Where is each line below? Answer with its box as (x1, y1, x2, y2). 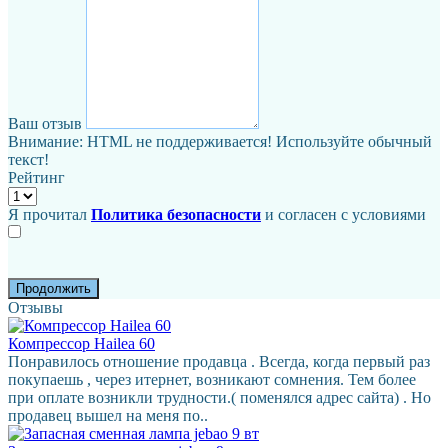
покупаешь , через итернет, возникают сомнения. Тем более (8, 370, 416, 388)
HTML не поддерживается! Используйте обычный (83, 132, 432, 150)
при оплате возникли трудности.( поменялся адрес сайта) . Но (8, 388, 431, 406)
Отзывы (8, 298, 63, 316)
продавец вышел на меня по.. (8, 406, 208, 424)
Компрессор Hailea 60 (8, 334, 155, 352)
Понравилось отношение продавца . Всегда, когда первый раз (8, 352, 430, 370)
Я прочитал (8, 205, 91, 223)
